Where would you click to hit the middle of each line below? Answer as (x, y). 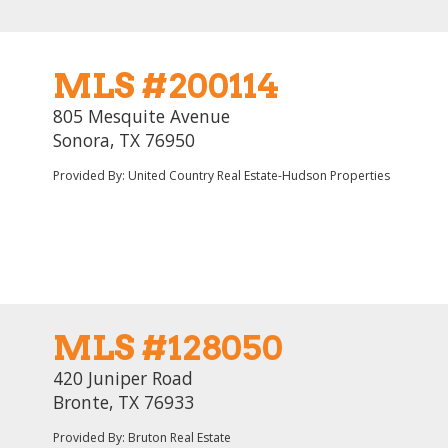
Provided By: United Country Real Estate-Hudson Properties (221, 175)
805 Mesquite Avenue (141, 116)
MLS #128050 (168, 347)
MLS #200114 (166, 85)
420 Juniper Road (123, 378)
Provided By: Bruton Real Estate (142, 437)
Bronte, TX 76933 (123, 402)
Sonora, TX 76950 (124, 140)
